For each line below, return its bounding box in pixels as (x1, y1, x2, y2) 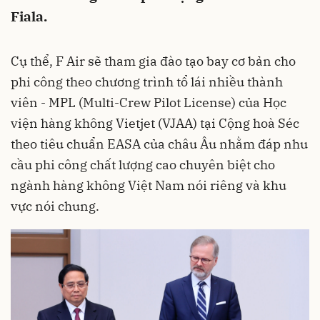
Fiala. (11, 8, 47, 25)
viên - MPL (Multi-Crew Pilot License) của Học (11, 94, 286, 111)
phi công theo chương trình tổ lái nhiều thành (11, 74, 283, 90)
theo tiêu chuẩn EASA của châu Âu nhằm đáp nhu (11, 136, 308, 152)
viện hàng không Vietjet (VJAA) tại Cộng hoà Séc (11, 115, 299, 131)
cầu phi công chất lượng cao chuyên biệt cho (11, 156, 275, 173)
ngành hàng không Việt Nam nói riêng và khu (11, 177, 286, 194)
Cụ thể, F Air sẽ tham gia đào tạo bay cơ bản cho (11, 53, 296, 69)
